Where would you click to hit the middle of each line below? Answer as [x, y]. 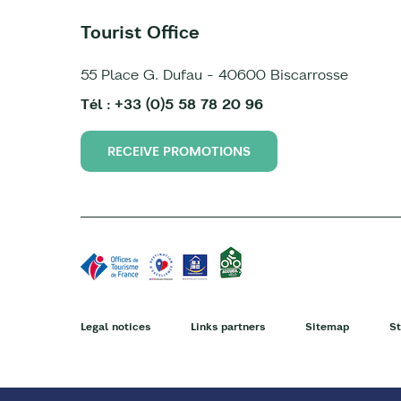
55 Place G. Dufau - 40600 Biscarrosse [214, 74]
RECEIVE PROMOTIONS [179, 151]
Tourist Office [140, 32]
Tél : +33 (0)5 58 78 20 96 [172, 104]
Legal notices [115, 326]
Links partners [228, 326]
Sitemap [327, 326]
